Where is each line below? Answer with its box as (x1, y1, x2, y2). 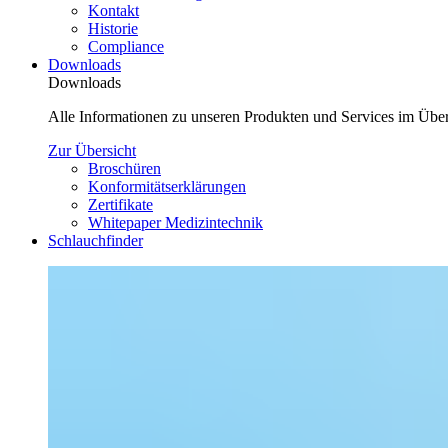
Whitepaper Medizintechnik (88, 214, 263, 231)
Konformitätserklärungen (88, 178, 246, 195)
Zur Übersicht (48, 142, 136, 159)
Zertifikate (88, 196, 153, 213)
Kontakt (88, 2, 139, 19)
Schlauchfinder (48, 232, 143, 249)
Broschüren (88, 160, 161, 177)
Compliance (88, 38, 164, 55)
